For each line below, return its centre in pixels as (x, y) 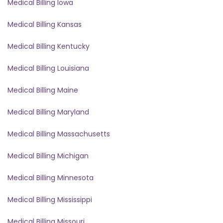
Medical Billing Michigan (48, 156)
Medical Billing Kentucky (49, 46)
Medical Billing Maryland (48, 112)
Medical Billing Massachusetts (59, 134)
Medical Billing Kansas (45, 24)
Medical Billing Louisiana (48, 68)
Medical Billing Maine (43, 90)
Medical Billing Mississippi (50, 199)
